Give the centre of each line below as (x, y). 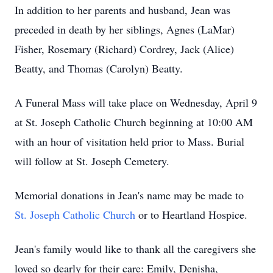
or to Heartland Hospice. (191, 214)
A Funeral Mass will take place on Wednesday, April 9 (136, 102)
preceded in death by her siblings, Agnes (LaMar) (125, 29)
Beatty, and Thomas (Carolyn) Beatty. (99, 68)
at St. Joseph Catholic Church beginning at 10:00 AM (134, 122)
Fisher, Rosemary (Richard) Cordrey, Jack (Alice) (124, 49)
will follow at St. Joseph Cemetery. (92, 161)
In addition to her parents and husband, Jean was (122, 10)
